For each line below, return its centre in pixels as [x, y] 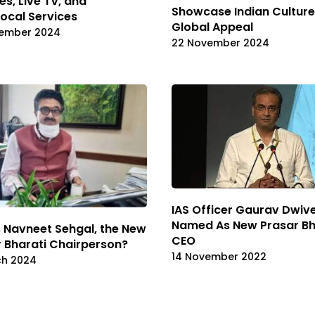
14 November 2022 [219, 257]
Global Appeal [212, 27]
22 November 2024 [220, 43]
